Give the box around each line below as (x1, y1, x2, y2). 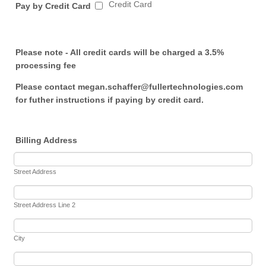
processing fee (15, 60, 77, 70)
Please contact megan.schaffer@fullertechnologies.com (15, 81, 243, 91)
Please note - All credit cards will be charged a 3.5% (15, 47, 224, 57)
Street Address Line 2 (14, 201, 76, 209)
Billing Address (15, 135, 78, 145)
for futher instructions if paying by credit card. (15, 94, 204, 104)
